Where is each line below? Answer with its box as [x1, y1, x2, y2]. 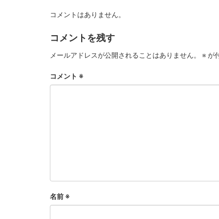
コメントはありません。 [50, 10, 125, 19]
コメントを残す [50, 32, 115, 44]
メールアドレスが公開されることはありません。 [50, 51, 200, 59]
